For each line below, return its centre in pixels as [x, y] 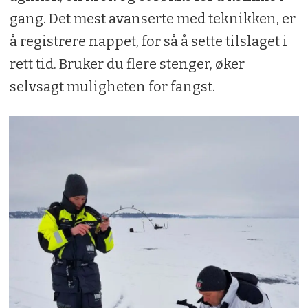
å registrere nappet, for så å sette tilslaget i [148, 41]
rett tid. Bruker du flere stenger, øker [127, 64]
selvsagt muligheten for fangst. [112, 86]
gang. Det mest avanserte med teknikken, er [152, 18]
